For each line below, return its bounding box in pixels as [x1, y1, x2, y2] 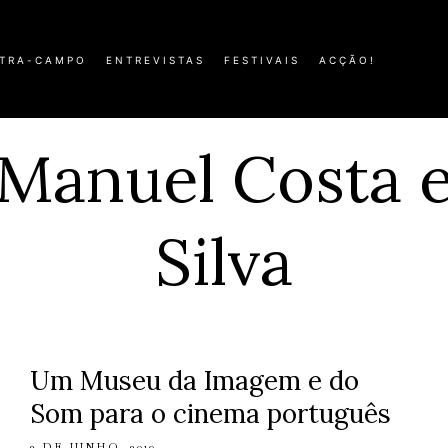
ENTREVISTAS [106, 54, 205, 66]
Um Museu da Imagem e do [29, 364, 359, 397]
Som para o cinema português [29, 397, 391, 430]
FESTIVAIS [224, 54, 300, 66]
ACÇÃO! [319, 54, 376, 66]
